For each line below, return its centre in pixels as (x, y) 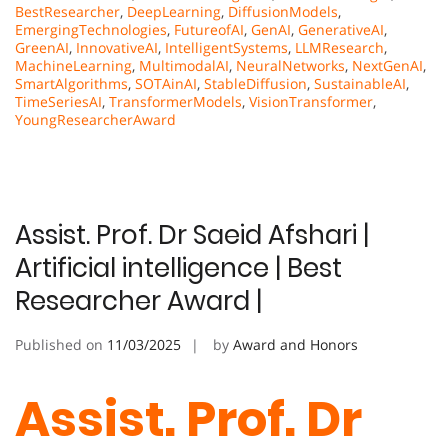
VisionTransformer (311, 102)
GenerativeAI (341, 30)
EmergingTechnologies (91, 30)
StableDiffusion (255, 84)
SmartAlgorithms (71, 84)
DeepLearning (174, 12)
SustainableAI (360, 84)
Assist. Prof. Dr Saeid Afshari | (192, 235)
